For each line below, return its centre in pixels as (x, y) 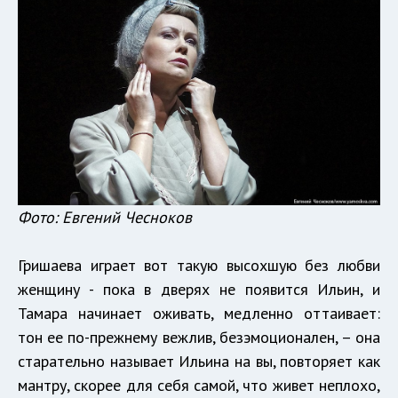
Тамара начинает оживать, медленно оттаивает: (199, 314)
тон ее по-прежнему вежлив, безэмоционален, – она (199, 338)
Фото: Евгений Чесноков (105, 218)
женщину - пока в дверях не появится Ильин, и (199, 290)
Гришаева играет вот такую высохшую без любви (199, 266)
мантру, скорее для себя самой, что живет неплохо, (199, 386)
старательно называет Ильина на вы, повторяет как (199, 362)
